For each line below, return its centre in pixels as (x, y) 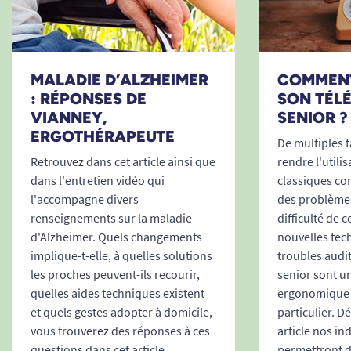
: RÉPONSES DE (89, 99)
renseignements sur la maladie (111, 218)
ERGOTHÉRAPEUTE (103, 137)
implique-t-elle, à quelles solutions (121, 256)
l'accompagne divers (85, 199)
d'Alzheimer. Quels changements (116, 237)
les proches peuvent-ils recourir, (115, 275)
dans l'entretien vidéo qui (98, 181)
